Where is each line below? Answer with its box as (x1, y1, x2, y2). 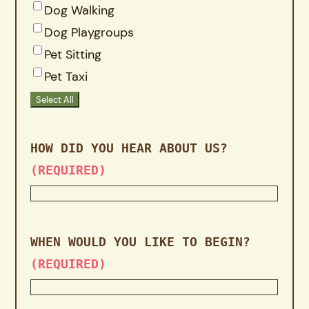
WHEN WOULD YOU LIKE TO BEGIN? (30, 234, 251, 249)
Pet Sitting (44, 46, 102, 63)
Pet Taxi (44, 68, 88, 85)
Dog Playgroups (44, 23, 134, 41)
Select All (36, 93, 74, 106)
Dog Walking (44, 1, 115, 19)
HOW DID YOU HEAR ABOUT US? (30, 140, 228, 155)
